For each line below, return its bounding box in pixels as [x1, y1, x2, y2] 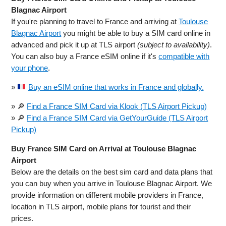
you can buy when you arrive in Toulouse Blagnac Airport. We [11, 179, 212, 188]
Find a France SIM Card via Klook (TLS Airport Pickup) [27, 101, 207, 110]
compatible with [158, 51, 210, 61]
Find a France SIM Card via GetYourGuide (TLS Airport [27, 113, 208, 122]
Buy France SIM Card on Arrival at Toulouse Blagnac [11, 144, 197, 153]
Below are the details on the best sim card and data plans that [11, 167, 213, 176]
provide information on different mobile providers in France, [11, 190, 204, 199]
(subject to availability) [137, 40, 210, 49]
